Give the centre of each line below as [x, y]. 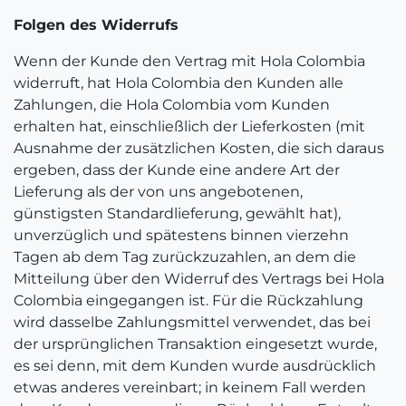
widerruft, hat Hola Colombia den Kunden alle [179, 83]
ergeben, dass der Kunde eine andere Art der [177, 170]
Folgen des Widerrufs [96, 25]
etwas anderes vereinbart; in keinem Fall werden [190, 387]
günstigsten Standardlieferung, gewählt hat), [177, 213]
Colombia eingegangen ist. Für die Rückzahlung [188, 300]
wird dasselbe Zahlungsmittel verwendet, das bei [192, 322]
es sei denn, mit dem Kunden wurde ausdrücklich [195, 366]
